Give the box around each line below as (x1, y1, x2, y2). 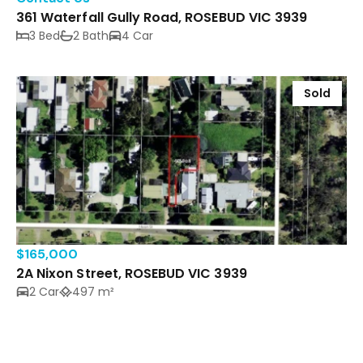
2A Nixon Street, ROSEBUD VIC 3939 (16, 264, 247, 283)
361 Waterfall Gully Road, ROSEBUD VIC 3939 (16, 8, 308, 27)
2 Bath (73, 28, 109, 44)
